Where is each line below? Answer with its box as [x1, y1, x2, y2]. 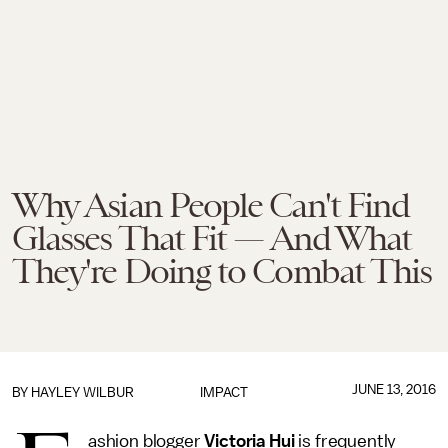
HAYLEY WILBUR [31, 385, 134, 400]
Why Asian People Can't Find [12, 185, 410, 225]
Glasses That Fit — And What [12, 218, 412, 258]
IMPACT [199, 385, 248, 400]
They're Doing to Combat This [12, 251, 432, 291]
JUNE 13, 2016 [351, 382, 436, 397]
